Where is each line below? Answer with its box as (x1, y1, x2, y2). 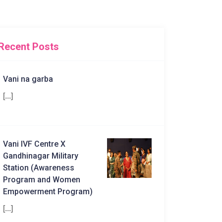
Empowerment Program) (3, 187, 93, 197)
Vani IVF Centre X (3, 139, 65, 149)
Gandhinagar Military (3, 151, 78, 161)
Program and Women (3, 175, 80, 185)
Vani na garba (3, 74, 53, 84)
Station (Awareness (3, 163, 74, 173)
